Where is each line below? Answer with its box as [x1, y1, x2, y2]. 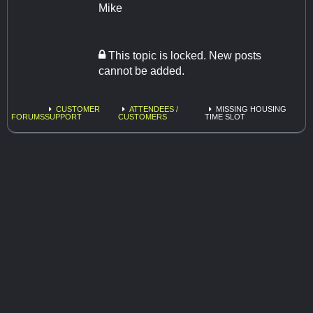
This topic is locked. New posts [105, 49, 261, 61]
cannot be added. [99, 64, 184, 77]
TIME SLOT [205, 112, 246, 121]
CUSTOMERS [118, 112, 168, 121]
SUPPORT [45, 112, 82, 121]
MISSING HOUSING [216, 104, 287, 113]
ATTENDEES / [129, 104, 179, 113]
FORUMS [11, 112, 45, 121]
